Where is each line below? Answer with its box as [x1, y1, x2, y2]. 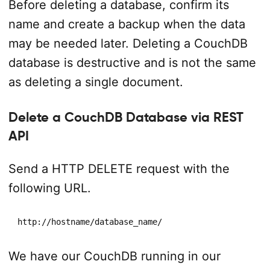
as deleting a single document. [8, 75, 183, 89]
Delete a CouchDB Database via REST [8, 109, 243, 125]
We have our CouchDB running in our [8, 248, 221, 263]
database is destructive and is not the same [8, 55, 256, 70]
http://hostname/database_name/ [17, 216, 162, 227]
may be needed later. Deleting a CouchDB [8, 36, 248, 51]
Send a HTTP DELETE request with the [8, 161, 230, 176]
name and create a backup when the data [8, 17, 245, 31]
